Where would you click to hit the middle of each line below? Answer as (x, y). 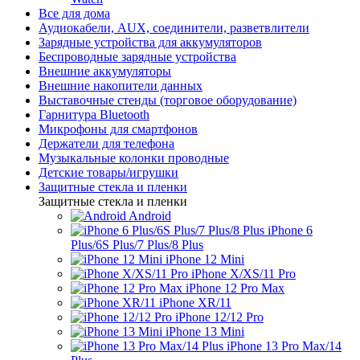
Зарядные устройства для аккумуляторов (150, 42)
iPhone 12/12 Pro (219, 317)
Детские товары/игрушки (108, 172)
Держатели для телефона (106, 143)
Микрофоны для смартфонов (118, 129)
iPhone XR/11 (195, 303)
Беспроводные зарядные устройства (137, 57)
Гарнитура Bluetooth (94, 115)
